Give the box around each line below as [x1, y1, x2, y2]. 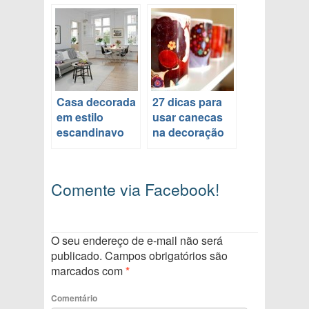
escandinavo [57, 124, 124, 141]
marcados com [51, 263, 126, 279]
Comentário [51, 292, 97, 305]
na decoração [152, 124, 224, 141]
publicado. [51, 248, 102, 264]
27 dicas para [152, 94, 222, 110]
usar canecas [152, 109, 223, 126]
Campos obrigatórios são [102, 248, 228, 264]
